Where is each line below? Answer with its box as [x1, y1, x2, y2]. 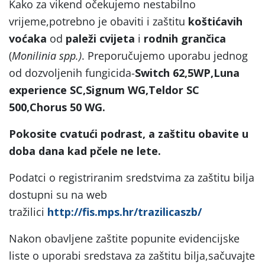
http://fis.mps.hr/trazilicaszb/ [47, 204, 202, 219]
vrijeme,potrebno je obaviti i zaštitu [9, 14, 188, 28]
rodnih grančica [144, 31, 226, 46]
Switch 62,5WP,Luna [135, 65, 240, 80]
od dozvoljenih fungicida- [9, 65, 135, 80]
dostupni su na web [9, 187, 107, 202]
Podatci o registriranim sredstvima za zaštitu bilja [9, 170, 254, 185]
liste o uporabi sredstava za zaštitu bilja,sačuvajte [9, 248, 255, 263]
